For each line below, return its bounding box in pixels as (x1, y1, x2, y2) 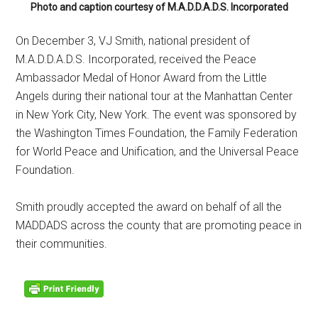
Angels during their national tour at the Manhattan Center (16, 89, 293, 103)
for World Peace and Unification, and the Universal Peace (16, 145, 300, 158)
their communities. (16, 237, 108, 251)
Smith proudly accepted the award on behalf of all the (16, 200, 283, 214)
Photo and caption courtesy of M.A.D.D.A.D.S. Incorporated (30, 1, 288, 13)
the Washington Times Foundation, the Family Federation (16, 126, 298, 140)
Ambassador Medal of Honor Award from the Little (16, 71, 268, 84)
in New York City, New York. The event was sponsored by (16, 108, 297, 121)
